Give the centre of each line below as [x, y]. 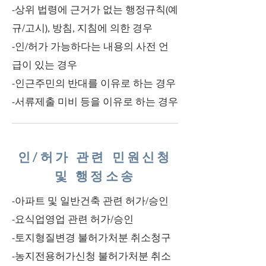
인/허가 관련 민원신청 [95, 157]
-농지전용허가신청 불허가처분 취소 [91, 256]
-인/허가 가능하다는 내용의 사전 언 [90, 46]
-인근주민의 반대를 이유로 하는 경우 [94, 83]
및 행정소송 [95, 176]
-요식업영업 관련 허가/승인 [73, 219]
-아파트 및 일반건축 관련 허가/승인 [90, 200]
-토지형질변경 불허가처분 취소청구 [91, 237]
